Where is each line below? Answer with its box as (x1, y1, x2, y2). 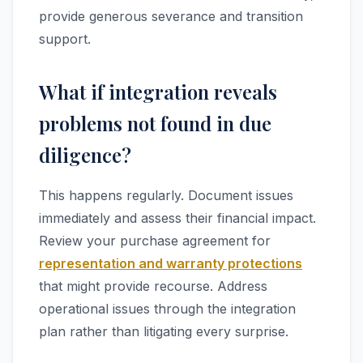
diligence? (39, 142, 131, 168)
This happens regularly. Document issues (39, 187, 293, 203)
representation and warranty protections (39, 255, 302, 271)
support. (39, 31, 91, 47)
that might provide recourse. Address (39, 278, 267, 294)
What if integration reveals (39, 79, 277, 105)
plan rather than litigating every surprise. (39, 323, 288, 340)
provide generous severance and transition (39, 8, 303, 24)
